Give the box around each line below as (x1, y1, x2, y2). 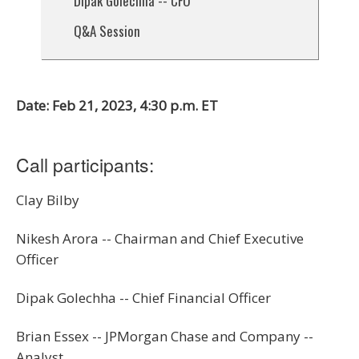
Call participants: (16, 151, 154, 178)
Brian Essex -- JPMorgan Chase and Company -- (16, 326, 313, 345)
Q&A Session (73, 20, 140, 41)
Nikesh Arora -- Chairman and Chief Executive (16, 228, 304, 248)
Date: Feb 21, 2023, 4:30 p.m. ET (16, 95, 218, 115)
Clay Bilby (16, 190, 79, 209)
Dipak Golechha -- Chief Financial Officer (16, 288, 271, 307)
